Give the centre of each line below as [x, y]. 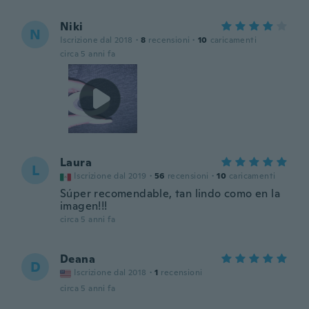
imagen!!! [84, 206]
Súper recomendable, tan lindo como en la [170, 193]
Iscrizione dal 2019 [110, 176]
